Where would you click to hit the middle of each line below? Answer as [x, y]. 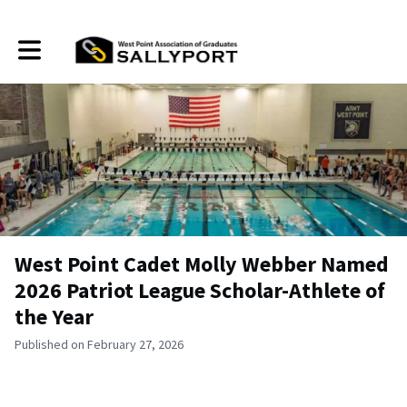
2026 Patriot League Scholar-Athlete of [200, 290]
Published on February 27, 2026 [99, 344]
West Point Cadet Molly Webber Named [202, 263]
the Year [54, 316]
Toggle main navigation [79, 43]
